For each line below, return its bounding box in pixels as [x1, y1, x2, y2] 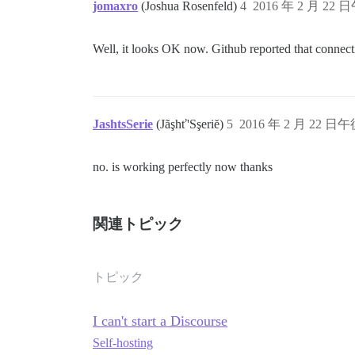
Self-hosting [93, 336, 153, 350]
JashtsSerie [93, 117, 153, 132]
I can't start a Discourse [93, 313, 227, 330]
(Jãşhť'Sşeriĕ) [156, 117, 227, 132]
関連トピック [93, 216, 183, 233]
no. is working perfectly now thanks [93, 160, 273, 174]
